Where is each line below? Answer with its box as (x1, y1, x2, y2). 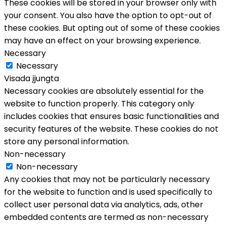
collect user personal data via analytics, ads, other (4, 198, 203, 210)
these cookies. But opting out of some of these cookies (4, 22, 220, 34)
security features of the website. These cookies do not (4, 123, 218, 135)
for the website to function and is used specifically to (4, 186, 212, 198)
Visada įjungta (4, 72, 59, 84)
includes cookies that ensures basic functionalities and (4, 110, 219, 122)
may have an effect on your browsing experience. (4, 34, 201, 46)
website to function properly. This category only (4, 97, 194, 109)
